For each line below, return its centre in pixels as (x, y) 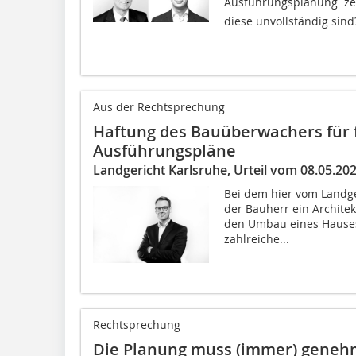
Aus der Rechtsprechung (159, 106)
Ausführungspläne (164, 150)
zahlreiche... (256, 238)
